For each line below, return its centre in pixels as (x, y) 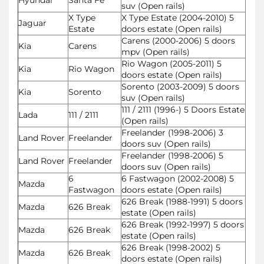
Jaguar (32, 23)
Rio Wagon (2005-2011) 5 (171, 63)
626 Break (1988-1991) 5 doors (182, 201)
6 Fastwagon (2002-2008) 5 (178, 178)
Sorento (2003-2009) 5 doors (180, 86)
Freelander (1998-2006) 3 (172, 132)
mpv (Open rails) (156, 52)
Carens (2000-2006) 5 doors (178, 40)
